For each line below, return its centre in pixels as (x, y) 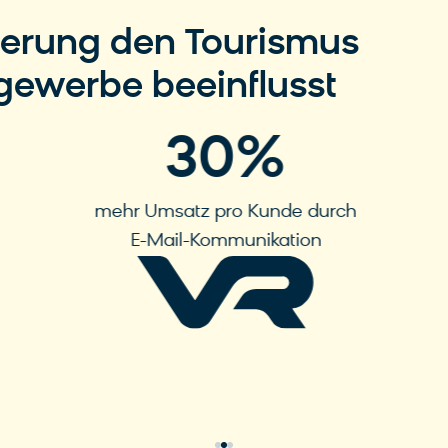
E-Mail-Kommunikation (224, 242)
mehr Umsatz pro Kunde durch (223, 213)
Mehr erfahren (212, 342)
